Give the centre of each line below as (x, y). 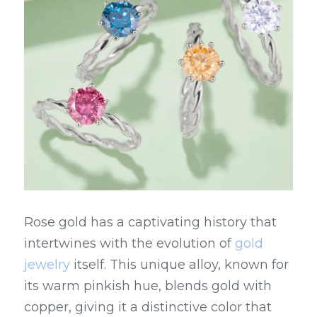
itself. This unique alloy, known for (179, 265)
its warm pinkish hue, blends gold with (148, 286)
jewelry (47, 265)
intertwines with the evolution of (129, 243)
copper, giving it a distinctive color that (148, 307)
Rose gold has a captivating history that (150, 222)
